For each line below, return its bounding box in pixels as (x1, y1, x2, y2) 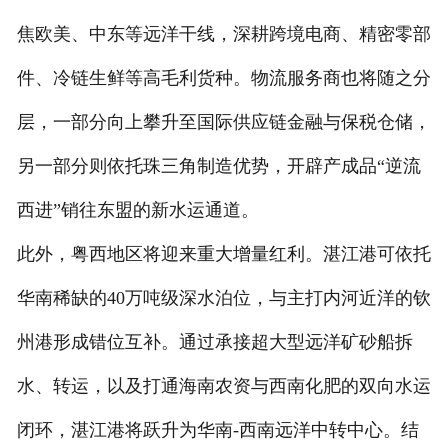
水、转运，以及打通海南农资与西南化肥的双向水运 (16, 375, 431, 396)
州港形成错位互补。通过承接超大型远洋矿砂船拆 (16, 331, 413, 352)
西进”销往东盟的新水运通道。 (16, 199, 259, 220)
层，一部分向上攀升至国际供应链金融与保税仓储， (16, 111, 431, 132)
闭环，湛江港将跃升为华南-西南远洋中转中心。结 (16, 419, 419, 440)
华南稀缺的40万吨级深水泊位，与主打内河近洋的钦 (16, 287, 431, 308)
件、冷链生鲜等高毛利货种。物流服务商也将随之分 (16, 67, 431, 88)
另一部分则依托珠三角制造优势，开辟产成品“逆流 (16, 155, 421, 176)
